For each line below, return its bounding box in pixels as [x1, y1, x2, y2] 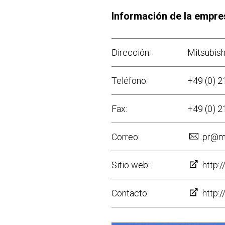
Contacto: [111, 188, 149, 198]
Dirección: [111, 47, 151, 58]
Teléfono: [111, 75, 148, 86]
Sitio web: [111, 160, 150, 170]
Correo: [111, 132, 140, 142]
